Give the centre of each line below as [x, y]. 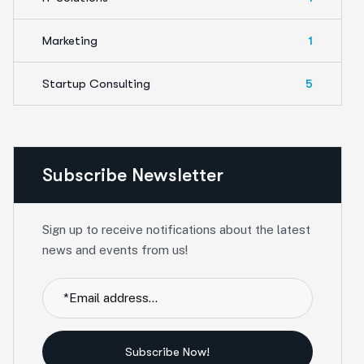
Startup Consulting [96, 83]
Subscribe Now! [169, 351]
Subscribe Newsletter [133, 175]
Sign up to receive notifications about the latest [176, 229]
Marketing [70, 40]
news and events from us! [115, 249]
